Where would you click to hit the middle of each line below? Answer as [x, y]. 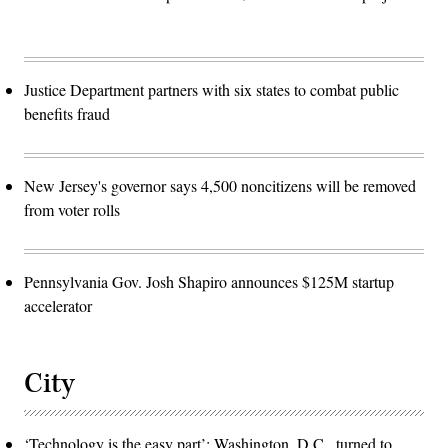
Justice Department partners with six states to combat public [211, 90]
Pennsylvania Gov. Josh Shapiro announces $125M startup [209, 282]
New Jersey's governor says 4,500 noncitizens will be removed [220, 186]
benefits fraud [67, 114]
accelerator [58, 306]
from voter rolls [72, 210]
